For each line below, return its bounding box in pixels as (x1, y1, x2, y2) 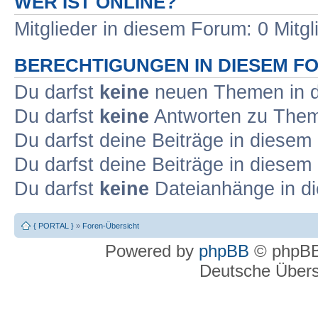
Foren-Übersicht (82, 221, 139, 230)
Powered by (104, 241, 199, 261)
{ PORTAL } (33, 221, 74, 230)
